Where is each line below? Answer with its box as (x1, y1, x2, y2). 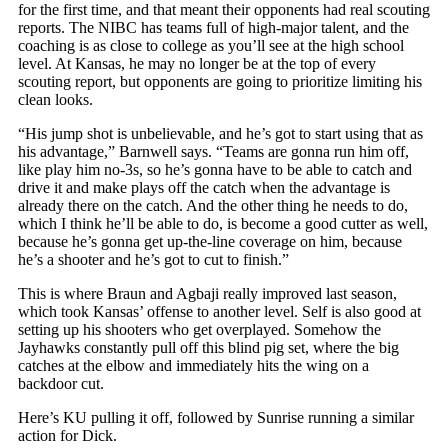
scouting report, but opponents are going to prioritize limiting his (18, 72, 422, 90)
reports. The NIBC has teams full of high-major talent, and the (18, 18, 409, 36)
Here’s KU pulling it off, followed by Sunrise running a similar (18, 408, 414, 426)
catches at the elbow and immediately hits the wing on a (18, 356, 369, 374)
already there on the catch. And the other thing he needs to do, (18, 196, 408, 214)
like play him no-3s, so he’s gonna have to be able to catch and (18, 160, 412, 178)
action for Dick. (18, 426, 117, 444)
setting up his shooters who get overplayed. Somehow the (18, 320, 381, 338)
